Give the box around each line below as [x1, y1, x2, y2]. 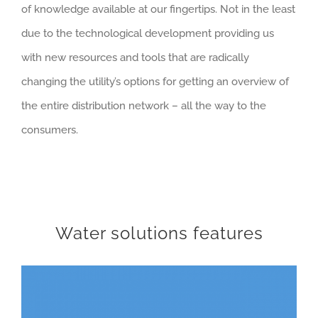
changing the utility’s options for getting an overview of [21, 75, 289, 89]
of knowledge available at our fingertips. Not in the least [21, 3, 295, 16]
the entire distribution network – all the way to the [21, 99, 266, 113]
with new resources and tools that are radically [21, 51, 249, 65]
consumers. [21, 124, 78, 137]
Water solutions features [55, 222, 263, 243]
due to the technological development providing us [21, 27, 274, 40]
